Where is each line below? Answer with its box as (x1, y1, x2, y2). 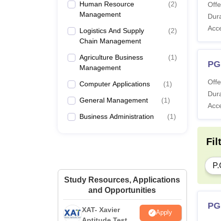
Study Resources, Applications (64, 175, 181, 184)
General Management (79, 96, 148, 104)
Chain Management (79, 37, 141, 45)
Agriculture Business (79, 53, 143, 61)
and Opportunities (88, 185, 156, 194)
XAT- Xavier (82, 205, 120, 214)
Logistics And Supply (79, 26, 144, 35)
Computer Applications (79, 79, 150, 88)
